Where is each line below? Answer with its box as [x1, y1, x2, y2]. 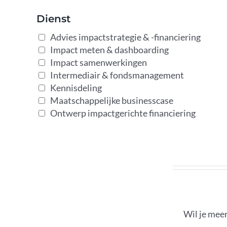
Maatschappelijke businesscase [50, 95, 173, 106]
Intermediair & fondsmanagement [50, 69, 184, 81]
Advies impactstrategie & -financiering [50, 31, 201, 43]
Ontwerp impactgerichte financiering [50, 107, 196, 119]
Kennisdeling [50, 82, 102, 93]
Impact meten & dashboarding [50, 44, 169, 55]
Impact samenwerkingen [50, 57, 147, 68]
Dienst [36, 13, 70, 25]
